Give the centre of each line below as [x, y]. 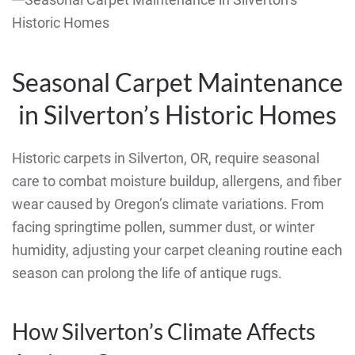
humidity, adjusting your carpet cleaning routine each [177, 250]
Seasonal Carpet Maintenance [177, 82]
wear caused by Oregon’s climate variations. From [168, 204]
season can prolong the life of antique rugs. [147, 273]
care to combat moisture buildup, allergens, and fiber [177, 181]
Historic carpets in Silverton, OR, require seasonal [166, 158]
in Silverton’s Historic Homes [177, 115]
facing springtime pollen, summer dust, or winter [163, 227]
